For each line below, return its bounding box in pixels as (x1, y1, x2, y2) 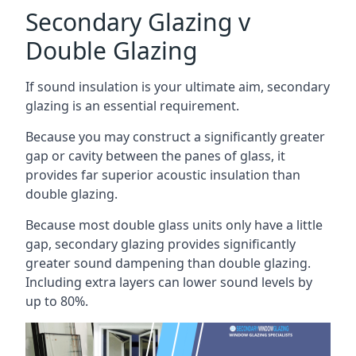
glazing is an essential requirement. (25, 96, 239, 114)
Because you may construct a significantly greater (25, 127, 325, 145)
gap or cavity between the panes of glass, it (25, 146, 285, 164)
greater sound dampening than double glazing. (25, 253, 311, 272)
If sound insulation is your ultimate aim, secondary (25, 77, 330, 95)
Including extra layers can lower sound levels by (25, 273, 312, 291)
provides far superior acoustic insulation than (25, 165, 300, 184)
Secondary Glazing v (25, 5, 250, 38)
